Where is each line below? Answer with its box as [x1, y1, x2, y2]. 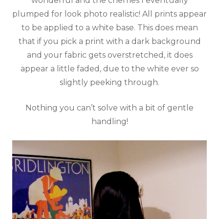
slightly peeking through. [60, 77, 159, 87]
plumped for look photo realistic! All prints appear [12, 9, 207, 19]
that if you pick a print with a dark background [18, 36, 201, 46]
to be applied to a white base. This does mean [21, 22, 198, 32]
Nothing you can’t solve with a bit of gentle [25, 103, 194, 112]
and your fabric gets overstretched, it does [26, 50, 193, 60]
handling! [91, 116, 128, 126]
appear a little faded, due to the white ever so [20, 64, 199, 73]
